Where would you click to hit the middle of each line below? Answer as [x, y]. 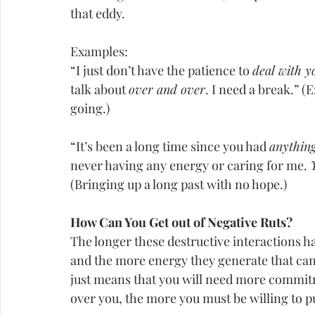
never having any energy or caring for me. [190, 166]
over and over [167, 90]
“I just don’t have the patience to [161, 71]
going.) [90, 109]
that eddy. [98, 14]
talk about [99, 90]
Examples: [99, 52]
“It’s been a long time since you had [170, 147]
